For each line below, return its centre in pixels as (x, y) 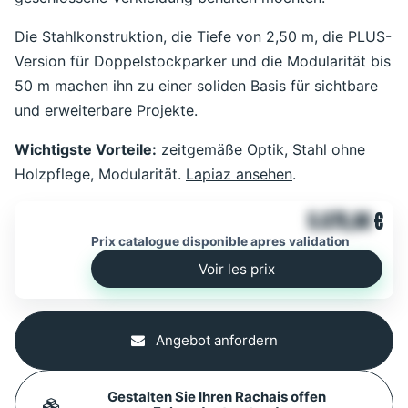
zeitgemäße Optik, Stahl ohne (261, 150)
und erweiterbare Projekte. (106, 111)
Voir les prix (237, 269)
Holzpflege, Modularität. (100, 174)
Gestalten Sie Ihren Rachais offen (216, 397)
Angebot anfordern (214, 341)
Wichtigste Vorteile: (86, 150)
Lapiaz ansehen (239, 174)
